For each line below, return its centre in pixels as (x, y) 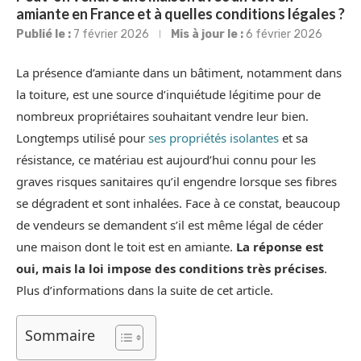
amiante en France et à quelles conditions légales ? (180, 14)
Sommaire (60, 336)
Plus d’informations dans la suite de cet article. (145, 290)
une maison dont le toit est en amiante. (126, 247)
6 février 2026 (284, 35)
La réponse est (280, 247)
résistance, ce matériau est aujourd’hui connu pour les (166, 160)
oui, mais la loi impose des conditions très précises (170, 269)
